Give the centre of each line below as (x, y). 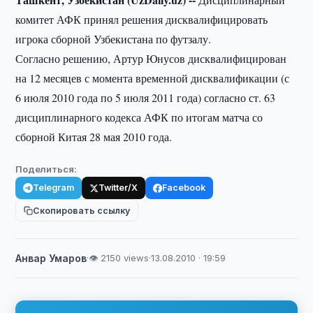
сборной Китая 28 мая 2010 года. (94, 137)
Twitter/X (118, 188)
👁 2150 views (119, 258)
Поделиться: (46, 169)
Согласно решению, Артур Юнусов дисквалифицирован (151, 58)
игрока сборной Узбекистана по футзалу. (114, 39)
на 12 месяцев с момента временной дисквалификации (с (153, 78)
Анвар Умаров (51, 258)
